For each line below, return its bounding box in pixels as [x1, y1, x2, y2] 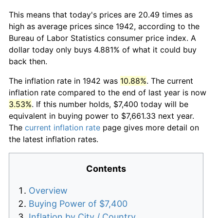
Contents [86, 163, 126, 174]
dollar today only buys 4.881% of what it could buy [9, 44, 197, 54]
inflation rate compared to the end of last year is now [9, 87, 206, 97]
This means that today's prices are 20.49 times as [9, 9, 193, 19]
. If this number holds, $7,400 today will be [32, 99, 188, 109]
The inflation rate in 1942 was [9, 75, 120, 86]
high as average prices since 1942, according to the [9, 21, 200, 31]
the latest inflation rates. [9, 134, 98, 144]
